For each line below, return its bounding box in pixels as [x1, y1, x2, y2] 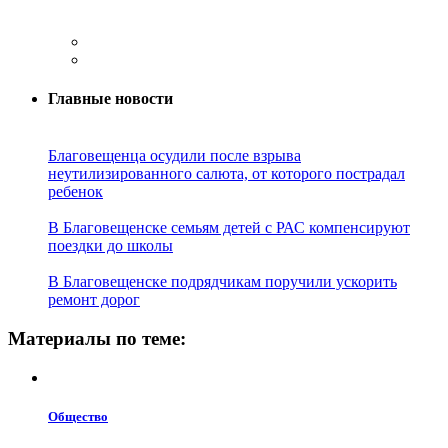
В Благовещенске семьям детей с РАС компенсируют [48, 219, 410, 237]
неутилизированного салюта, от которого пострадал [48, 165, 405, 183]
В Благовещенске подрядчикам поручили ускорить [48, 273, 397, 291]
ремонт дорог [48, 291, 140, 309]
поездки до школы [48, 237, 173, 255]
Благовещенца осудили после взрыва [48, 147, 301, 165]
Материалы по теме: [8, 328, 186, 350]
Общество [48, 409, 108, 425]
